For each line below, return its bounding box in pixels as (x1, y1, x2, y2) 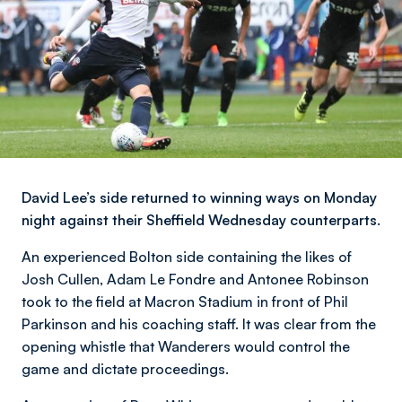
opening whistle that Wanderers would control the (22, 337, 350, 355)
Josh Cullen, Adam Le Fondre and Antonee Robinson (22, 270, 369, 288)
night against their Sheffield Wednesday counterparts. (22, 211, 380, 229)
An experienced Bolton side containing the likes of (22, 248, 352, 266)
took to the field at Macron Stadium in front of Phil (22, 293, 348, 310)
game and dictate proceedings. (22, 360, 229, 378)
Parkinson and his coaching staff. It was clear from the (22, 315, 376, 333)
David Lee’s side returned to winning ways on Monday (22, 188, 377, 206)
